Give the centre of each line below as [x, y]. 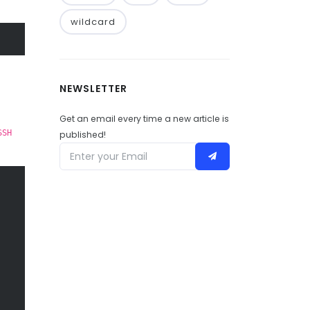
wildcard [93, 22]
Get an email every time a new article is [144, 119]
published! [83, 135]
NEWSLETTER [93, 89]
